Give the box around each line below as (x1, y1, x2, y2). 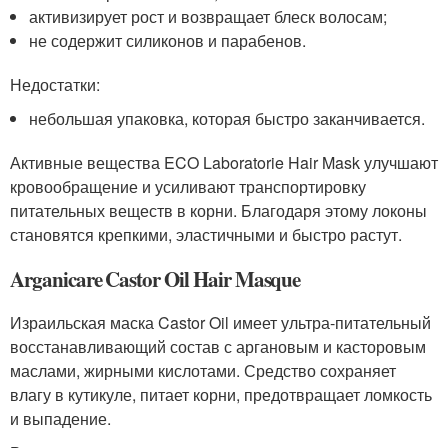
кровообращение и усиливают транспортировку (10, 174, 366, 198)
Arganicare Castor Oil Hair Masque (10, 263, 301, 294)
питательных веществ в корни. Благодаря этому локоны (10, 198, 427, 222)
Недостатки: (10, 72, 100, 96)
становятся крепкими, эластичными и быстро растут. (10, 222, 402, 246)
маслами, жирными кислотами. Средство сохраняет (10, 358, 396, 382)
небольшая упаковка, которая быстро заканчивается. (29, 106, 426, 130)
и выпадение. (10, 406, 111, 430)
